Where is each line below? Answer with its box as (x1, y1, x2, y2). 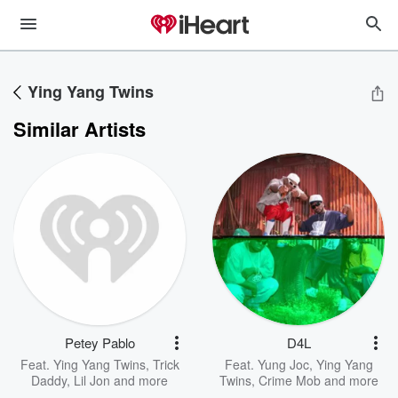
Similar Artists (13, 115, 146, 143)
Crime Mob (258, 371, 321, 389)
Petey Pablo (64, 333, 135, 352)
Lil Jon (74, 371, 110, 389)
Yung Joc (257, 355, 309, 373)
